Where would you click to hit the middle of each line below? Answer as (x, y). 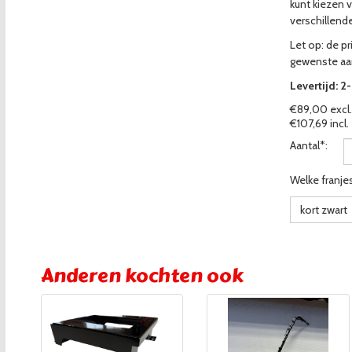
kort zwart (324, 210)
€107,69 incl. (319, 123)
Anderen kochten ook (142, 275)
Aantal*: (309, 145)
